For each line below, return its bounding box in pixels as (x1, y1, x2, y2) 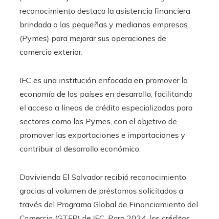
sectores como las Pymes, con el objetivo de (20, 116, 177, 126)
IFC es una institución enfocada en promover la (20, 75, 188, 85)
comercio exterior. (20, 46, 83, 57)
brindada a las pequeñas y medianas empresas (20, 19, 188, 29)
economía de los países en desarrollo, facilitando (20, 88, 193, 99)
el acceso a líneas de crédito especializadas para (20, 102, 193, 112)
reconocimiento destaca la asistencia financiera (20, 5, 190, 16)
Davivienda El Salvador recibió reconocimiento (20, 172, 186, 182)
